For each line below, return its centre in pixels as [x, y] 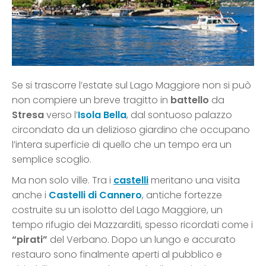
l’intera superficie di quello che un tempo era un [122, 144]
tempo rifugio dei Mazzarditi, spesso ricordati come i [132, 224]
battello [190, 100]
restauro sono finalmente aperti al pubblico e [117, 254]
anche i [30, 195]
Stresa [28, 115]
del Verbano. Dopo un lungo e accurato [142, 239]
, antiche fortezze [182, 195]
